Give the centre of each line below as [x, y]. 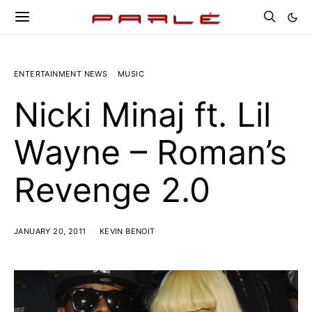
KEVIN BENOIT [127, 231]
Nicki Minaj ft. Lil [142, 115]
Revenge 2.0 [112, 190]
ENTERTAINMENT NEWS [61, 74]
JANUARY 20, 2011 [50, 231]
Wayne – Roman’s [150, 152]
